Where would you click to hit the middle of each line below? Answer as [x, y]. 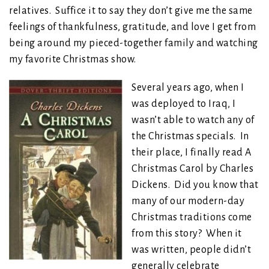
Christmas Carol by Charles [192, 168]
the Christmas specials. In [190, 136]
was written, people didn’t [191, 249]
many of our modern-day [188, 201]
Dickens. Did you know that [195, 185]
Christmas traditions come [192, 217]
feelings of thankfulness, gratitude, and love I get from [132, 27]
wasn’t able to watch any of [193, 120]
